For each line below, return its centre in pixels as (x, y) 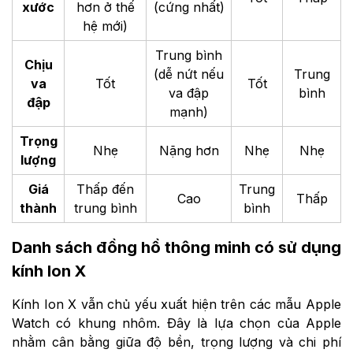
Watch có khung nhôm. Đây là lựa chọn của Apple (176, 323)
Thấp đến (105, 189)
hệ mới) (105, 26)
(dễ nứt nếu (189, 74)
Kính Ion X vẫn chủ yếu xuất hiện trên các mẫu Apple (176, 305)
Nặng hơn (189, 150)
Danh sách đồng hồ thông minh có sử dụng (176, 248)
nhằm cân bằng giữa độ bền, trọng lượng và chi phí (176, 342)
